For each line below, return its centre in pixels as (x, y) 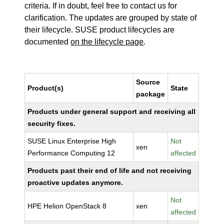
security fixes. (52, 123)
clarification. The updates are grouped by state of (111, 18)
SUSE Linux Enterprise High (72, 141)
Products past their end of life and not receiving (110, 170)
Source (148, 82)
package (151, 94)
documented (48, 42)
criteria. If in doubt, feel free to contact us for (101, 6)
